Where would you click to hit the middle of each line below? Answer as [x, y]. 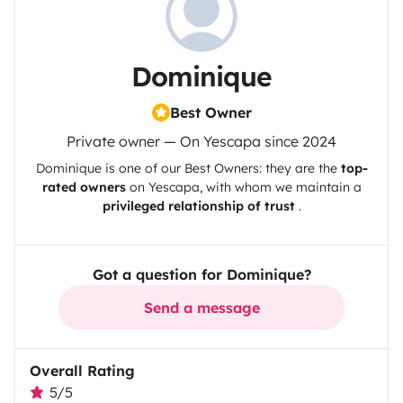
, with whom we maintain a [280, 188]
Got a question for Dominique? [201, 275]
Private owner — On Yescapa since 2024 [201, 142]
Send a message [201, 308]
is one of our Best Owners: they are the [221, 169]
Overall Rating [82, 371]
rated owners [84, 188]
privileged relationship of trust [198, 206]
